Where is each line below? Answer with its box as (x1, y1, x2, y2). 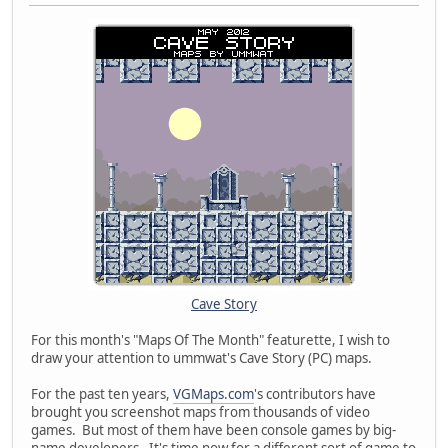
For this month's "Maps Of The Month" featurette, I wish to (31, 330, 390, 349)
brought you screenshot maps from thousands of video (31, 402, 370, 421)
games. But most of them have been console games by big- (31, 420, 396, 439)
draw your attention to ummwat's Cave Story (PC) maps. (31, 348, 372, 367)
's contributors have (254, 384, 376, 403)
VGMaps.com (173, 384, 254, 403)
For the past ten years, (31, 384, 173, 403)
